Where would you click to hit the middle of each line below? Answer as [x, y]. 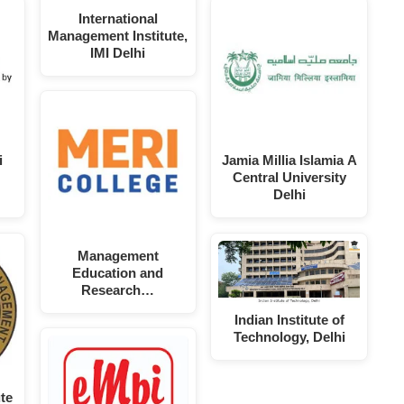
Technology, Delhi [289, 337]
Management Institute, [118, 35]
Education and [118, 272]
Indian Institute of [289, 320]
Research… [118, 289]
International [118, 18]
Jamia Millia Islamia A [289, 161]
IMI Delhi [118, 52]
